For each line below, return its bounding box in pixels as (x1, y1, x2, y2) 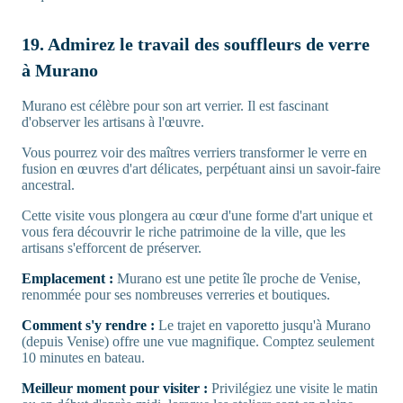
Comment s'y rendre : (22, 318, 155, 334)
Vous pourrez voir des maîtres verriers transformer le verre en (22, 145, 367, 161)
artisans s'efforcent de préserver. (22, 240, 201, 256)
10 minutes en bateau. (22, 350, 145, 366)
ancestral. (22, 177, 75, 193)
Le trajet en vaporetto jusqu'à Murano (155, 318, 371, 334)
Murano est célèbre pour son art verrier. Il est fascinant (22, 98, 328, 114)
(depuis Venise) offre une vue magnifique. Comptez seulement (22, 334, 374, 350)
